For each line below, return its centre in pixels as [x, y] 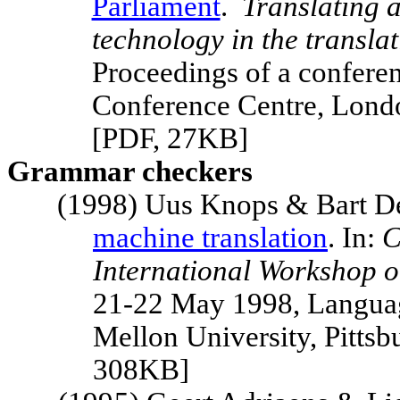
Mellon [136, 337]
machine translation [210, 237]
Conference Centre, [211, 105]
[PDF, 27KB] [170, 138]
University [248, 337]
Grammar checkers [130, 171]
